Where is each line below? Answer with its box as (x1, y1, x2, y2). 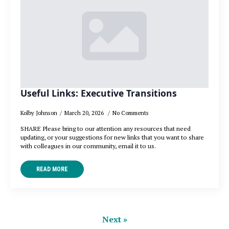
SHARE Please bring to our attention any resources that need (20, 124, 191, 133)
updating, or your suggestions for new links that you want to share (20, 133, 204, 142)
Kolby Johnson (20, 109, 57, 117)
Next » (102, 214, 127, 225)
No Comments (112, 109, 149, 117)
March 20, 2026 (64, 109, 105, 117)
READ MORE (36, 166, 68, 173)
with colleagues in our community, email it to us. (20, 142, 156, 151)
